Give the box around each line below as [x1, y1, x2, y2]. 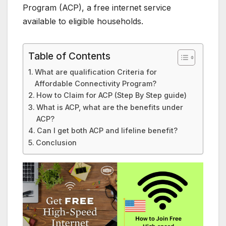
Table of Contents [28, 50, 110, 63]
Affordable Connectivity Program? [34, 79, 156, 88]
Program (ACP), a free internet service [23, 3, 171, 13]
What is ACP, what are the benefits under [36, 103, 183, 112]
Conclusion [35, 138, 77, 147]
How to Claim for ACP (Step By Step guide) [36, 91, 187, 100]
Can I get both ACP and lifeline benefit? [36, 126, 178, 135]
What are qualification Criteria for [34, 68, 157, 77]
